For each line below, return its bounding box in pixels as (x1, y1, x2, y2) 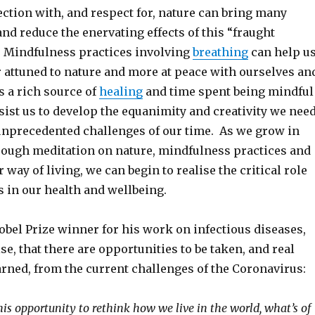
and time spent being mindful (142, 84, 314, 98)
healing (98, 84, 143, 98)
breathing (192, 45, 248, 59)
